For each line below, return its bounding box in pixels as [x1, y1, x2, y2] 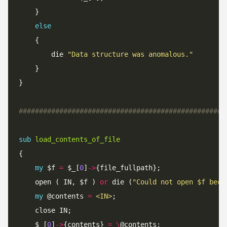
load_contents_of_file [35, 135, 120, 143]
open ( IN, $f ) [35, 178, 100, 186]
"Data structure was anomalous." [67, 50, 193, 58]
